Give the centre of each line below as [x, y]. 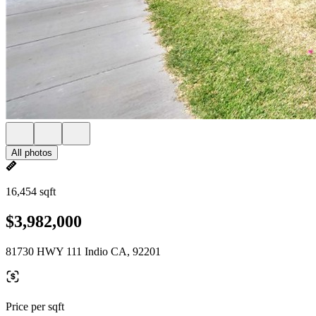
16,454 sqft [31, 192]
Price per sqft [35, 306]
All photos [32, 153]
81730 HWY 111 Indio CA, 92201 [83, 251]
